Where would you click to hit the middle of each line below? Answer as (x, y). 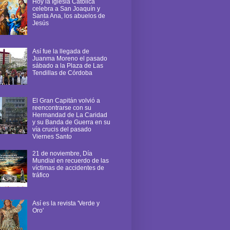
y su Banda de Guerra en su (71, 122)
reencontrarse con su (62, 108)
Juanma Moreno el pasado (70, 58)
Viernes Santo (52, 137)
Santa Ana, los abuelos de (69, 16)
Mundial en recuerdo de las (70, 161)
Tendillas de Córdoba (62, 73)
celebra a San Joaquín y (66, 8)
